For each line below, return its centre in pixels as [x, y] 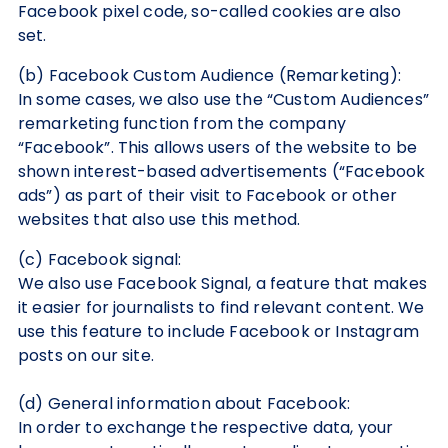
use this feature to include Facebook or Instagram [218, 331]
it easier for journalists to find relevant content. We [221, 307]
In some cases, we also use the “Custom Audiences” [223, 99]
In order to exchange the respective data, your [206, 427]
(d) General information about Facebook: [184, 403]
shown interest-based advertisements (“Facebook [222, 171]
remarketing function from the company [182, 123]
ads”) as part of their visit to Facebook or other [207, 195]
